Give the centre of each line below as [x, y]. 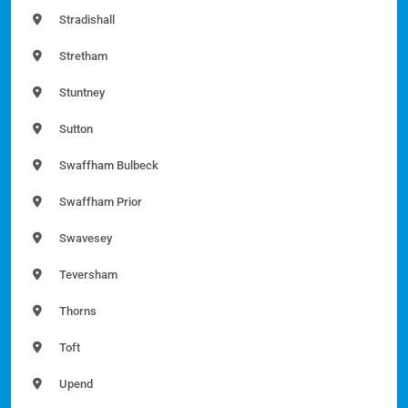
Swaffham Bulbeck [107, 166]
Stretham [82, 56]
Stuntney [81, 93]
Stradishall [86, 20]
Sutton [75, 129]
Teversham [87, 275]
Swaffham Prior [99, 202]
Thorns [76, 311]
